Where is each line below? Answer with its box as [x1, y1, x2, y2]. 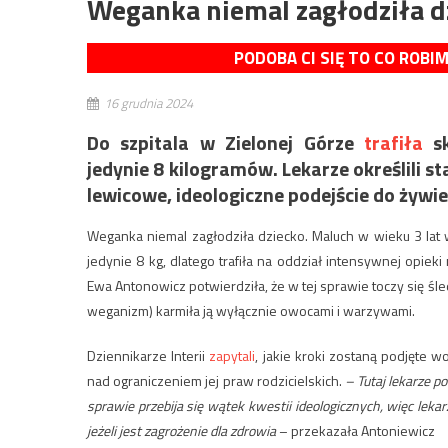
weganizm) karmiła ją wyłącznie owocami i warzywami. [87, 299, 415, 321]
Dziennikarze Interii [87, 344, 210, 366]
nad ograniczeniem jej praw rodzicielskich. [87, 369, 345, 391]
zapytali [209, 344, 256, 366]
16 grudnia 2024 [104, 92, 193, 113]
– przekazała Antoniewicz [276, 419, 435, 441]
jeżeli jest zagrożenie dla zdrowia [87, 419, 276, 441]
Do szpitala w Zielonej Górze [87, 126, 364, 158]
